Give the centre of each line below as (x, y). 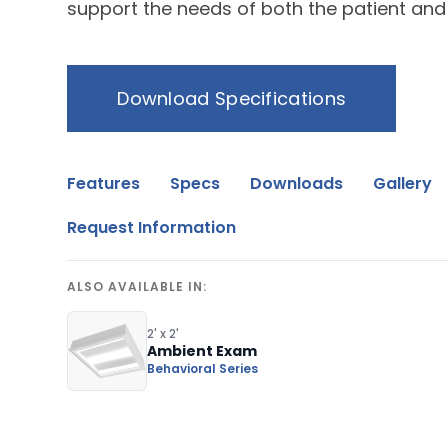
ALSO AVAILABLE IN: (137, 287)
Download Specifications (232, 99)
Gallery (403, 184)
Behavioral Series (203, 368)
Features (104, 184)
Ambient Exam (202, 350)
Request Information (152, 228)
